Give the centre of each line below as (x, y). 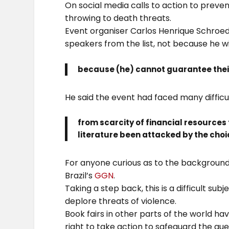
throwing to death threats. (118, 18)
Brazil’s (80, 176)
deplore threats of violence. (121, 201)
